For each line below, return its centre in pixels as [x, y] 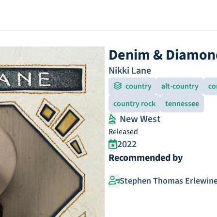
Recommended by [146, 158]
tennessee [182, 104]
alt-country [180, 86]
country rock [134, 104]
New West [140, 119]
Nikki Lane [130, 71]
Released [123, 132]
